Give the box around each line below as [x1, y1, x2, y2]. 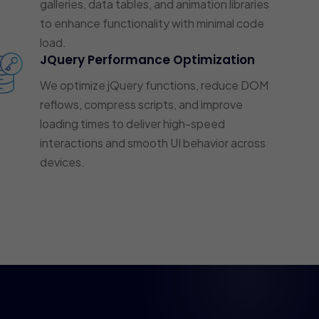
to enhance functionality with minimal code [40, 15, 265, 31]
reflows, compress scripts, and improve [40, 96, 244, 112]
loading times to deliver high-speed [40, 115, 226, 131]
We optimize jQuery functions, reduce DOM [40, 77, 269, 93]
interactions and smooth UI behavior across [40, 135, 266, 150]
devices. [40, 154, 85, 169]
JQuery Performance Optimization [40, 51, 256, 68]
